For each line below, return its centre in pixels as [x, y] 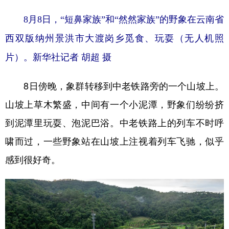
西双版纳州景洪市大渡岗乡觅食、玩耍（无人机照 [114, 39]
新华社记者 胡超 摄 [72, 58]
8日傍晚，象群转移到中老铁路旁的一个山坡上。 [114, 86]
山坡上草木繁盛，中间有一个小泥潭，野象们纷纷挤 [114, 105]
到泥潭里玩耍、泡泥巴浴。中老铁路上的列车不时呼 [114, 123]
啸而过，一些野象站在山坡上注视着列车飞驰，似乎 [114, 141]
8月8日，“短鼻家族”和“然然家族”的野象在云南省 [114, 20]
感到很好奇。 [33, 160]
